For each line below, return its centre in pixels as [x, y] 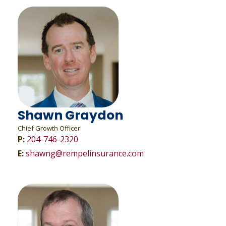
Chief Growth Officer [49, 128]
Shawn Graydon [70, 115]
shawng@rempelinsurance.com [84, 153]
